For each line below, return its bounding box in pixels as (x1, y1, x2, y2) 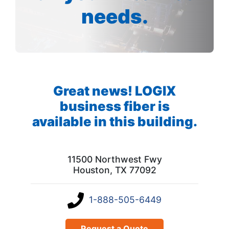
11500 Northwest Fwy (67, 153, 162, 165)
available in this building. (32, 113, 197, 129)
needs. (81, 4, 148, 28)
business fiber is (59, 98, 170, 114)
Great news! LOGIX (53, 82, 176, 99)
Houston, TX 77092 (73, 164, 156, 175)
